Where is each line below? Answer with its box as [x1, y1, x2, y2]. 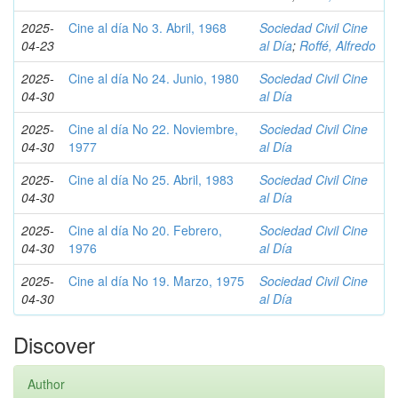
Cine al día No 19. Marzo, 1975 [68, 272, 244, 290]
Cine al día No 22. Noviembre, [68, 120, 238, 138]
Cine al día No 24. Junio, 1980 [68, 69, 239, 87]
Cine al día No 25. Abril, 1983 [68, 171, 234, 188]
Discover [13, 329, 95, 360]
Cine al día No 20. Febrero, [68, 221, 222, 239]
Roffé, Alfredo [299, 36, 376, 54]
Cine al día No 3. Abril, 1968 [68, 19, 227, 36]
